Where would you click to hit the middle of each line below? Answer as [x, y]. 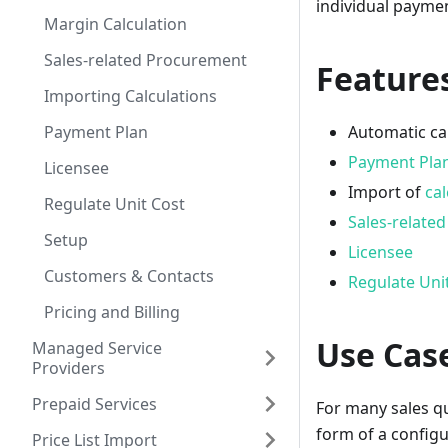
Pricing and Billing [112, 312]
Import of [386, 192]
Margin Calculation [115, 24]
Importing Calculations [130, 96]
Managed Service [97, 348]
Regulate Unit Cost [114, 204]
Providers [68, 368]
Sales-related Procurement [145, 60]
